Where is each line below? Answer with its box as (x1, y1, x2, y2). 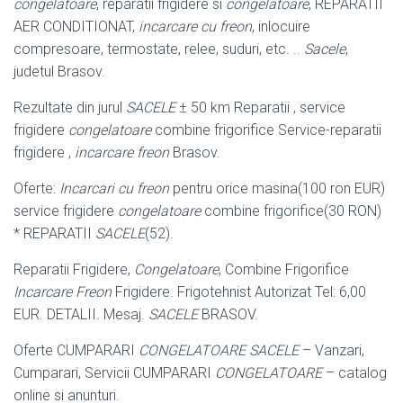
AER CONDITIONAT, (13, 18, 139, 36)
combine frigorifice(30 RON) (201, 202, 381, 220)
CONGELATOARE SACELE (139, 342, 299, 360)
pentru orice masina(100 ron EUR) (169, 180, 385, 198)
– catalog (322, 364, 387, 382)
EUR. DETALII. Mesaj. (13, 306, 148, 324)
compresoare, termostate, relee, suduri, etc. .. (13, 40, 304, 58)
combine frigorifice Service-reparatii (151, 121, 381, 139)
